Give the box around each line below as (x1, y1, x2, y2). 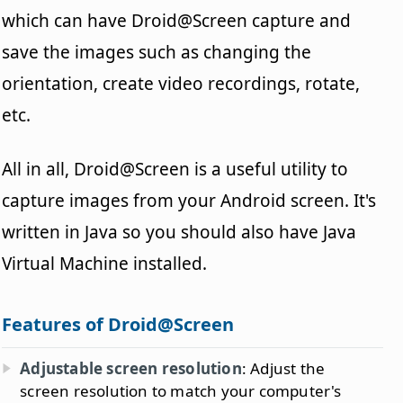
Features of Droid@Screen (2, 311, 235, 336)
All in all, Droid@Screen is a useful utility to (2, 157, 349, 181)
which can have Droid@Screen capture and (2, 8, 352, 32)
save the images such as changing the (2, 40, 312, 64)
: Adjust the (241, 357, 326, 379)
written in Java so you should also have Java (2, 219, 357, 244)
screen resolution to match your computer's (20, 380, 342, 401)
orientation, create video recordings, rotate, (2, 71, 361, 95)
